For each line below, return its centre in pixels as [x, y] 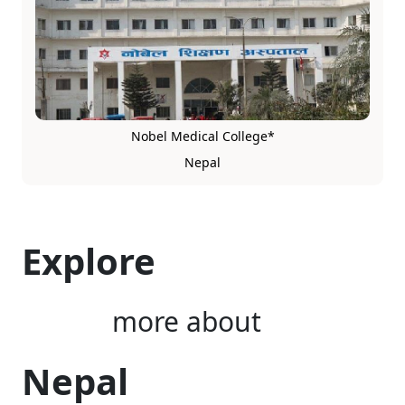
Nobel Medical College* [202, 136]
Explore [89, 261]
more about [187, 321]
